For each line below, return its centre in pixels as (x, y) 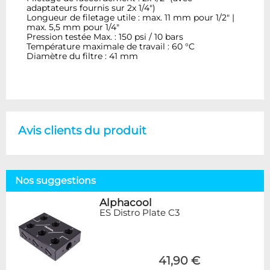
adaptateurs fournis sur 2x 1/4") (91, 8)
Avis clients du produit (82, 130)
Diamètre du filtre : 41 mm (83, 56)
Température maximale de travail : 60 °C (111, 46)
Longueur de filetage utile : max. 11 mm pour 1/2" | (131, 17)
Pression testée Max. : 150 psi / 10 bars (105, 36)
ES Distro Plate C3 (140, 212)
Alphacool (126, 202)
